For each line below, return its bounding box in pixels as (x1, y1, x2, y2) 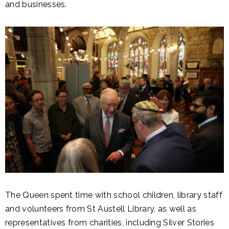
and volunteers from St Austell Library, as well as (5, 203, 197, 214)
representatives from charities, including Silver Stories (5, 217, 214, 227)
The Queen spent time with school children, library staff (5, 190, 222, 200)
